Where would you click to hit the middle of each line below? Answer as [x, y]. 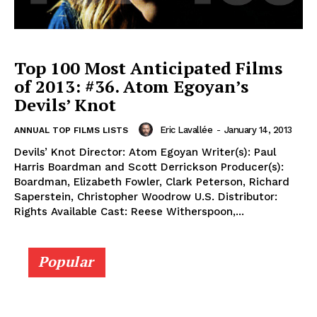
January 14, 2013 [258, 129]
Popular [66, 262]
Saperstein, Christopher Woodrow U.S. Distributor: [146, 197]
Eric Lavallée [186, 129]
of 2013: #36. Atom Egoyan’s [131, 87]
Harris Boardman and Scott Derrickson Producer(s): [149, 167]
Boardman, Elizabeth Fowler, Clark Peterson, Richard [152, 182]
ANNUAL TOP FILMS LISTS [71, 131]
